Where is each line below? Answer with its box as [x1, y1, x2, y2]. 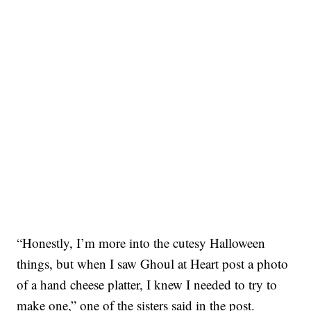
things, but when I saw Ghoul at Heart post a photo [17, 254, 289, 272]
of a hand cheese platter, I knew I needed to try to [17, 275, 278, 293]
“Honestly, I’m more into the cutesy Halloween [17, 233, 266, 251]
